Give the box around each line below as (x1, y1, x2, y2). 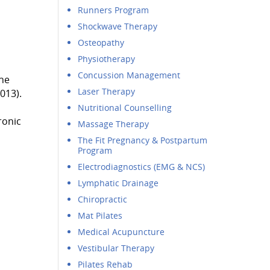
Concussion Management (78, 69, 181, 81)
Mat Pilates (78, 210, 123, 221)
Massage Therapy (78, 118, 149, 130)
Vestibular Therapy (78, 242, 155, 254)
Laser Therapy (78, 86, 136, 97)
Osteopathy (78, 37, 125, 48)
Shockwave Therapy (78, 20, 158, 32)
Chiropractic (78, 193, 128, 205)
